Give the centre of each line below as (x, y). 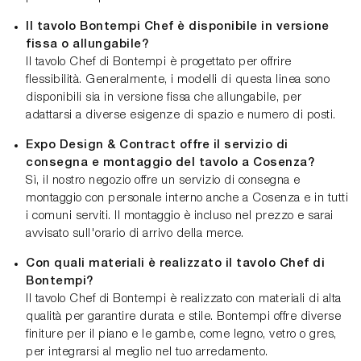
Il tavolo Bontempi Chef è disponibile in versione (178, 26)
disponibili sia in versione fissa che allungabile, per (164, 97)
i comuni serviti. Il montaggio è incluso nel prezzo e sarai (180, 216)
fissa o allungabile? (87, 44)
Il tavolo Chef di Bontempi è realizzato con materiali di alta (184, 299)
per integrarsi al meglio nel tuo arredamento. (147, 352)
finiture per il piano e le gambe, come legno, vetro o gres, (181, 334)
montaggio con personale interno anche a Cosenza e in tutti (187, 198)
